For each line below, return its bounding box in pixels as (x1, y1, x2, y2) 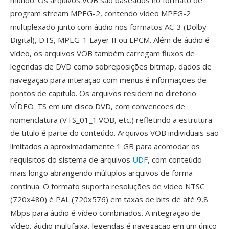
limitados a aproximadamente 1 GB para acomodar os (10, 141, 200, 151)
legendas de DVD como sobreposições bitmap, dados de (10, 61, 212, 72)
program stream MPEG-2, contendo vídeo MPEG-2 (10, 8, 191, 18)
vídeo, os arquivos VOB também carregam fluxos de (10, 48, 195, 58)
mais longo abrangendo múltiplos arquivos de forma (10, 168, 193, 178)
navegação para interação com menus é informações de (10, 75, 207, 85)
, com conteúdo (148, 154, 202, 165)
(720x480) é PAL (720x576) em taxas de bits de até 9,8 (10, 194, 208, 204)
